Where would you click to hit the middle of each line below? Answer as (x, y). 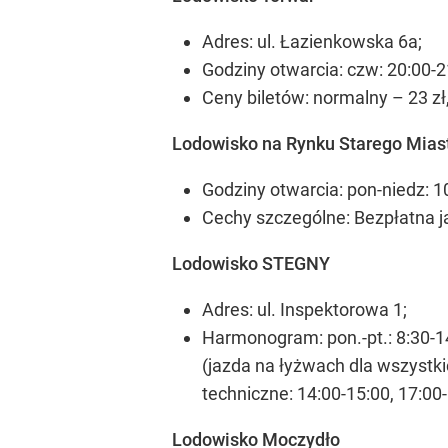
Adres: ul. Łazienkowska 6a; (312, 41)
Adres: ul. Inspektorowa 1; (304, 309)
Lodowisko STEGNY (251, 263)
